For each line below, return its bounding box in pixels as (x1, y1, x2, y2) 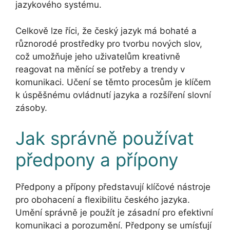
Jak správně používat (15, 127, 194, 149)
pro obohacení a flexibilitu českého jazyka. (15, 195, 190, 205)
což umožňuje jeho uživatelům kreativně (15, 51, 180, 62)
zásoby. (15, 102, 47, 113)
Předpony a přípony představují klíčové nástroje (15, 182, 210, 193)
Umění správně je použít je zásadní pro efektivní (15, 207, 213, 218)
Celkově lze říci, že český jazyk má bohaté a (15, 25, 197, 36)
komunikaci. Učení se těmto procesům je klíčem (15, 76, 211, 87)
